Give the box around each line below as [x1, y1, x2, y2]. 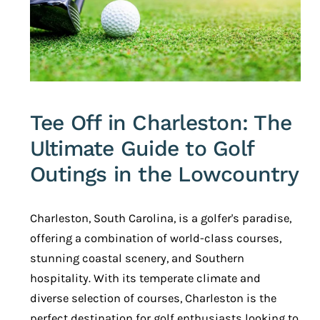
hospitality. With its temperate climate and [29, 271, 261, 286]
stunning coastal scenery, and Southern [29, 251, 244, 266]
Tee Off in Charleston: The [29, 110, 292, 136]
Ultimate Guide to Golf [29, 136, 254, 161]
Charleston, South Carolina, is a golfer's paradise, [29, 211, 291, 226]
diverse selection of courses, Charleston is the [29, 291, 276, 306]
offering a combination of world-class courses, [29, 231, 281, 246]
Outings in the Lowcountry [29, 161, 299, 187]
